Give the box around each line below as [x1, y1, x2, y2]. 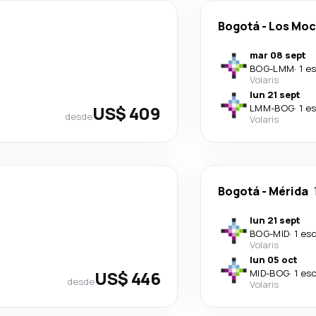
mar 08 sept [250, 49, 306, 61]
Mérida [269, 183, 308, 199]
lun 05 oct [250, 253, 298, 266]
